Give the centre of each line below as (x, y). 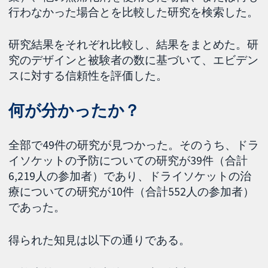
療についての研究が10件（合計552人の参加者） (132, 192)
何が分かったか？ (74, 111)
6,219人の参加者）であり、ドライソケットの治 (130, 176)
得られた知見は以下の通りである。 (100, 240)
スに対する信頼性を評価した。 (88, 76)
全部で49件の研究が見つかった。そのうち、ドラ (134, 145)
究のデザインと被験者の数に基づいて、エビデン (134, 60)
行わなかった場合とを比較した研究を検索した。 (134, 12)
